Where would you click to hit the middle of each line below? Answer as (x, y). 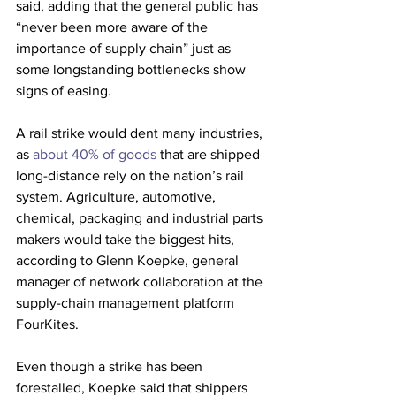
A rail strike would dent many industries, (141, 133)
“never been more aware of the (114, 27)
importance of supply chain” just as (125, 48)
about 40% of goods (95, 154)
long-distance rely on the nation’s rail (132, 175)
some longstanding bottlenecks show (133, 69)
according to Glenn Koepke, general (129, 260)
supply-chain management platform (127, 303)
